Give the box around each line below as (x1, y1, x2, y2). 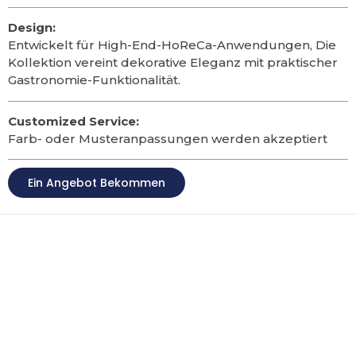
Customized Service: (8, 114, 139, 130)
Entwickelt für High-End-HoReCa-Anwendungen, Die (8, 37, 336, 53)
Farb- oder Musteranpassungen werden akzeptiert (8, 131, 327, 147)
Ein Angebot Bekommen (28, 175, 165, 192)
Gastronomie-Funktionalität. (8, 72, 180, 88)
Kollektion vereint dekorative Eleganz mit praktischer (8, 55, 338, 71)
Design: (8, 20, 56, 36)
